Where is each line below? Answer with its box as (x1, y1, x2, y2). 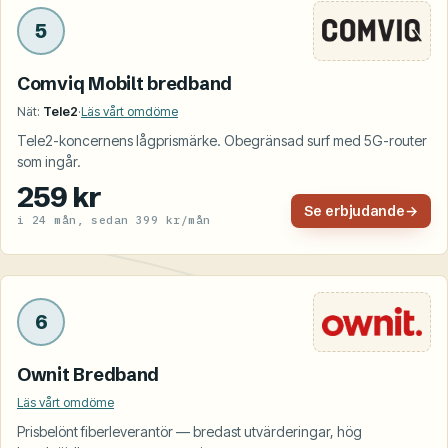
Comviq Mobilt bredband (17, 71, 233, 95)
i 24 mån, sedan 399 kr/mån (17, 212, 211, 227)
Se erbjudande (303, 201, 406, 220)
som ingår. (17, 152, 81, 170)
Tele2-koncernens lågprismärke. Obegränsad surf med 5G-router (17, 131, 427, 149)
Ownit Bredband (17, 362, 160, 386)
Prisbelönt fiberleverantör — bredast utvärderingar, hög (17, 422, 362, 440)
